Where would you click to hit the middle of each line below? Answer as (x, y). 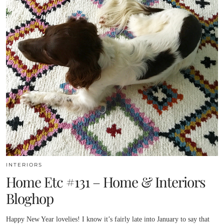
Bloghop (30, 198)
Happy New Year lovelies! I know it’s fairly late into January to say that (108, 219)
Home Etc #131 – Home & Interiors (106, 181)
